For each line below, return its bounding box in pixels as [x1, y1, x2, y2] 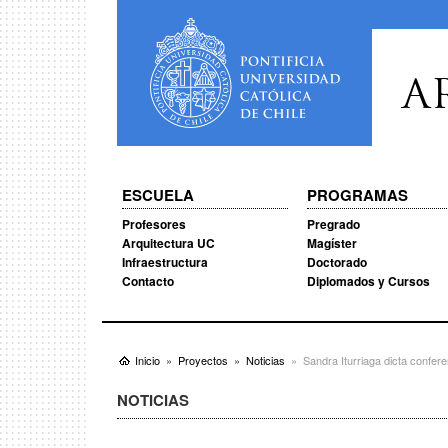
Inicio [135, 352, 160, 368]
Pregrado [306, 215, 360, 233]
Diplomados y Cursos [306, 272, 430, 290]
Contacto [122, 272, 174, 290]
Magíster [306, 234, 357, 252]
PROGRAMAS [306, 184, 408, 206]
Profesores [122, 215, 186, 233]
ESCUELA [122, 184, 194, 206]
